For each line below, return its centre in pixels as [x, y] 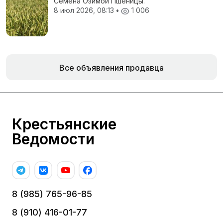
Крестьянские [64, 124]
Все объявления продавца [111, 68]
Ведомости [53, 139]
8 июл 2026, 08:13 [85, 10]
